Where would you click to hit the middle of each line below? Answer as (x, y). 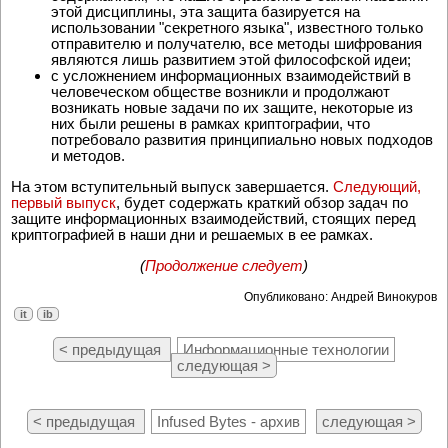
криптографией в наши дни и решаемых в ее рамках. (192, 235)
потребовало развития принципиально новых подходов (242, 140)
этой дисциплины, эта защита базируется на (205, 12)
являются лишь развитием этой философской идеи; (231, 60)
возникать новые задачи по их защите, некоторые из (232, 108)
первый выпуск (63, 203)
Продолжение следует (224, 266)
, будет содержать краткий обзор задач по (262, 203)
